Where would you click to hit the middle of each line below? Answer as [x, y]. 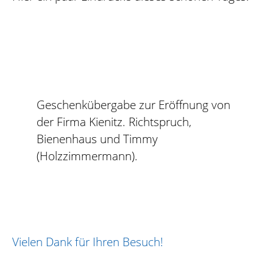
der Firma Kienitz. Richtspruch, [114, 122]
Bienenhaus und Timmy [97, 139]
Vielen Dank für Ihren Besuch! [88, 241]
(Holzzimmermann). [87, 156]
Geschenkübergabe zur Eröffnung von [133, 105]
